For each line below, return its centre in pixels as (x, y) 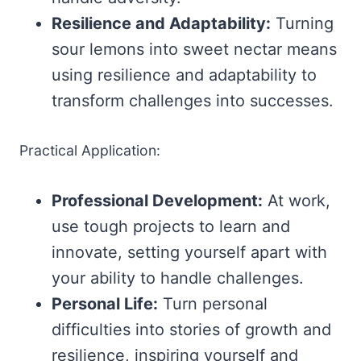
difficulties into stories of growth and (191, 329)
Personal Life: (105, 303)
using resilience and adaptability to (184, 75)
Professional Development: (157, 200)
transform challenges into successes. (193, 100)
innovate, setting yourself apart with (189, 252)
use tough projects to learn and (171, 226)
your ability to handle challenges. (178, 278)
